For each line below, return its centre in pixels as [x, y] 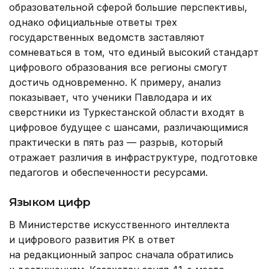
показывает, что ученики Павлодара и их [110, 97]
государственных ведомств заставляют [107, 37]
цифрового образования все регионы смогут [118, 67]
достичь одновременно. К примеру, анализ [115, 82]
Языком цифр [50, 202]
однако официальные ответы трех [93, 22]
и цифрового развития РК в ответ [92, 239]
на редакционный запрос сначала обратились [121, 254]
